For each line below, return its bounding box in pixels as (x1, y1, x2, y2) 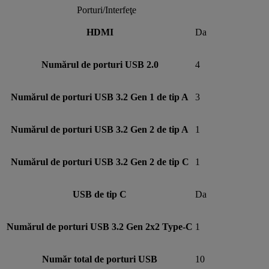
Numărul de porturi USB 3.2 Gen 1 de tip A (11, 91, 189, 102)
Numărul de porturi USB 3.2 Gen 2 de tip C (10, 156, 189, 167)
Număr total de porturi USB (42, 253, 157, 264)
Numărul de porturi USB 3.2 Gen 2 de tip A (11, 124, 189, 134)
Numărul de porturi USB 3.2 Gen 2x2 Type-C (7, 221, 193, 232)
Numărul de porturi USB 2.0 (41, 59, 159, 70)
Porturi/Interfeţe (77, 4, 136, 15)
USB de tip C (73, 189, 127, 199)
